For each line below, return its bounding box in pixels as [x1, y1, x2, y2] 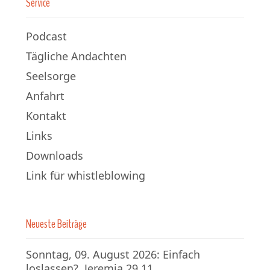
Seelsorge [26, 69, 76, 83]
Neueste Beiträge [26, 216, 87, 232]
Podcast [26, 29, 67, 43]
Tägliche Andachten [26, 49, 127, 63]
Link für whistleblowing [26, 168, 145, 183]
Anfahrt [26, 89, 64, 103]
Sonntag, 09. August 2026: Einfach [26, 247, 200, 262]
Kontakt [26, 108, 66, 123]
